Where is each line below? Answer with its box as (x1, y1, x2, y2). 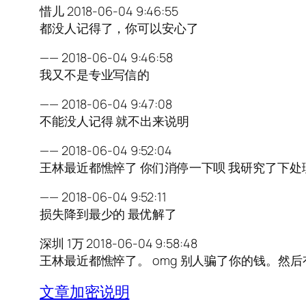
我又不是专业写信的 (40, 66, 150, 83)
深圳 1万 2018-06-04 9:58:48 (40, 235, 197, 252)
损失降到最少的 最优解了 (40, 206, 177, 223)
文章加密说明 (40, 281, 130, 303)
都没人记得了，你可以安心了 (40, 20, 199, 37)
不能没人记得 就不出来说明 (40, 113, 189, 130)
